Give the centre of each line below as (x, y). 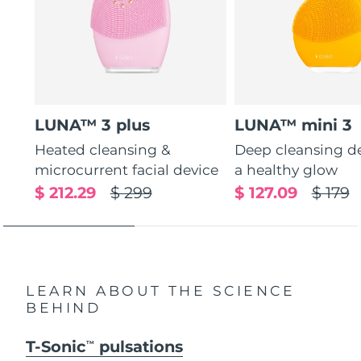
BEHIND (64, 307)
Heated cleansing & (103, 149)
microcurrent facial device (127, 169)
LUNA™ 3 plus (93, 125)
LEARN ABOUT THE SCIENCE (161, 290)
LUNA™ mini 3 (294, 125)
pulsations (139, 346)
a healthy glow (286, 169)
